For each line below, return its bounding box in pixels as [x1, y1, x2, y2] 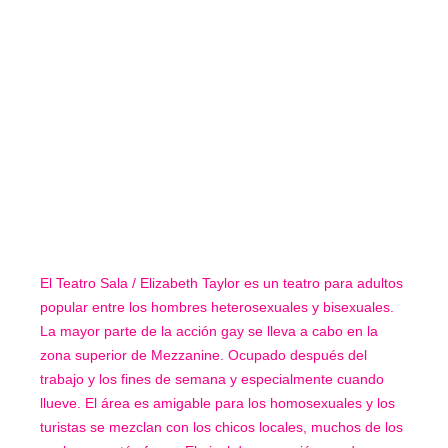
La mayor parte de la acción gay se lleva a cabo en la [40, 323, 378, 340]
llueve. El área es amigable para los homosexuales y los [40, 395, 395, 412]
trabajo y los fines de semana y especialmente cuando [40, 371, 384, 388]
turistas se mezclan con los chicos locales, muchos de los [40, 419, 403, 436]
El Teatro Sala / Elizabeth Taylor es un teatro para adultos [40, 275, 403, 292]
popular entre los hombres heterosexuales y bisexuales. [40, 299, 394, 316]
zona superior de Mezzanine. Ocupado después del [40, 347, 367, 364]
